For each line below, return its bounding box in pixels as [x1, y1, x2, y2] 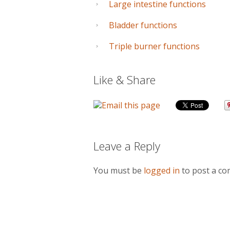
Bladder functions [109, 20, 177, 31]
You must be [93, 165, 144, 176]
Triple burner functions [109, 41, 200, 52]
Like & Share [93, 72, 156, 87]
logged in [144, 165, 180, 176]
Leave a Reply [93, 138, 163, 154]
